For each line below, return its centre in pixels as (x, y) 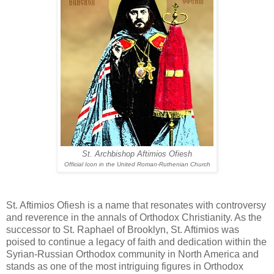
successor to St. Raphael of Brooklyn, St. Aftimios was (123, 229)
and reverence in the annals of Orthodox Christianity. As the (134, 217)
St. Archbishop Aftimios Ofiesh (137, 154)
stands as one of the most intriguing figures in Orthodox (125, 266)
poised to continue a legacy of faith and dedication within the (136, 242)
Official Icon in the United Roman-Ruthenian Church (137, 164)
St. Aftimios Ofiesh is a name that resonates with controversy (136, 205)
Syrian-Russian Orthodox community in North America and (132, 254)
